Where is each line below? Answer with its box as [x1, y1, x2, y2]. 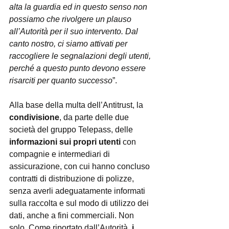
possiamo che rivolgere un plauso [9, 15, 133, 24]
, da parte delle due [59, 113, 131, 122]
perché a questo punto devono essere [9, 64, 148, 73]
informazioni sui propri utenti [9, 138, 121, 146]
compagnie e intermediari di [9, 150, 112, 158]
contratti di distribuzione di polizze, [9, 174, 136, 183]
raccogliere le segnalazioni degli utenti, [9, 52, 153, 60]
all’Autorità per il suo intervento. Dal [9, 27, 140, 36]
